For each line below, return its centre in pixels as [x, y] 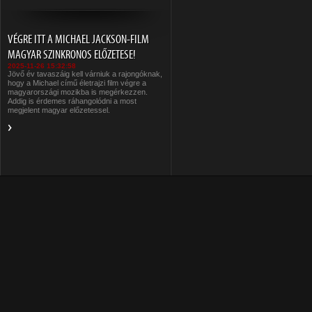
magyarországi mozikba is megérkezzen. [78, 92]
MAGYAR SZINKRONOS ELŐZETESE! [72, 54]
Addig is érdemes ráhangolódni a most [72, 101]
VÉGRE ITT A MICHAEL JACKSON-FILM [78, 39]
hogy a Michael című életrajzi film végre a [77, 83]
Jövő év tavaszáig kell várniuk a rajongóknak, [85, 74]
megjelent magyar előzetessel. [59, 110]
